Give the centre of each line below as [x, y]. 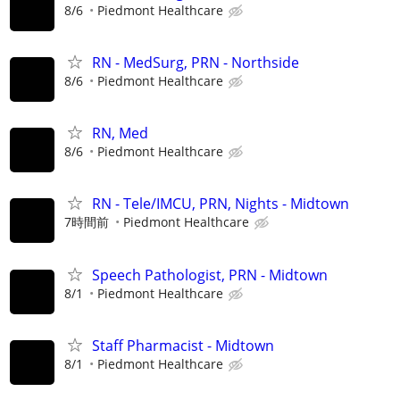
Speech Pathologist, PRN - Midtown [210, 275]
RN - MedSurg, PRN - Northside [196, 62]
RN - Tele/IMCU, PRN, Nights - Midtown [221, 204]
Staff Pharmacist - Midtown [183, 345]
